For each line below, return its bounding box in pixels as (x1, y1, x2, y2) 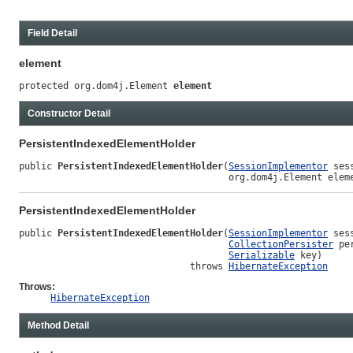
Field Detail (28, 27, 77, 39)
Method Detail (28, 320, 89, 332)
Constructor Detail (28, 107, 110, 119)
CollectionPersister (229, 239, 333, 251)
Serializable (229, 250, 295, 262)
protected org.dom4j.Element (19, 80, 173, 91)
